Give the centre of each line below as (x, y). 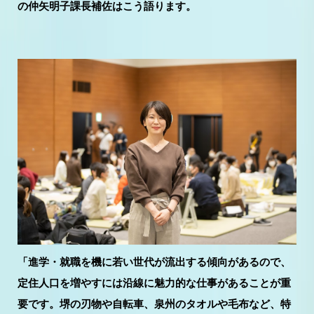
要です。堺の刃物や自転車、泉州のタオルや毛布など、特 (154, 303)
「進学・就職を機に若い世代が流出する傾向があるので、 (154, 261)
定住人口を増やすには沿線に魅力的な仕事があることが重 (154, 282)
